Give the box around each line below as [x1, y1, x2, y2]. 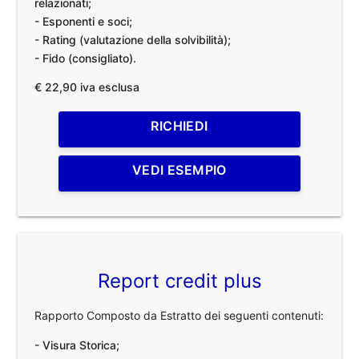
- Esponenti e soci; [34, 14, 133, 28]
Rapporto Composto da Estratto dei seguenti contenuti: [34, 308, 325, 322]
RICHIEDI [151, 117, 208, 134]
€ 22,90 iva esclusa [34, 79, 140, 94]
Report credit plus [97, 269, 262, 292]
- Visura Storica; [34, 337, 120, 352]
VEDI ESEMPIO [132, 161, 227, 178]
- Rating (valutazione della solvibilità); [34, 32, 232, 46]
